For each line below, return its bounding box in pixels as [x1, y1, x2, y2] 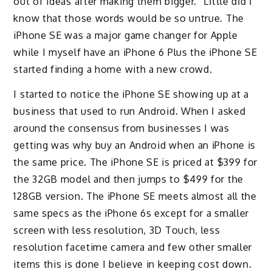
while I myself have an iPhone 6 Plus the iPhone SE [13, 46, 257, 58]
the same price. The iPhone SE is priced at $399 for [13, 155, 258, 168]
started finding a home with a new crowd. [13, 63, 212, 75]
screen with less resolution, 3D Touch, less [13, 223, 220, 236]
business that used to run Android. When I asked [13, 104, 246, 117]
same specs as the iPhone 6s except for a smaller [13, 206, 250, 219]
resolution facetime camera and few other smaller [13, 240, 253, 253]
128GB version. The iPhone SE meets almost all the [13, 189, 257, 202]
